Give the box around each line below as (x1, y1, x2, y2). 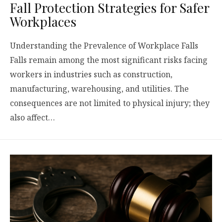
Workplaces (10, 12, 76, 30)
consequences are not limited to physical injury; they (10, 97, 210, 109)
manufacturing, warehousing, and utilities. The (10, 83, 189, 94)
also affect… (10, 111, 55, 123)
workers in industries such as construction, (10, 68, 172, 80)
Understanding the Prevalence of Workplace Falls (10, 40, 198, 51)
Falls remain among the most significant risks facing (10, 54, 208, 65)
